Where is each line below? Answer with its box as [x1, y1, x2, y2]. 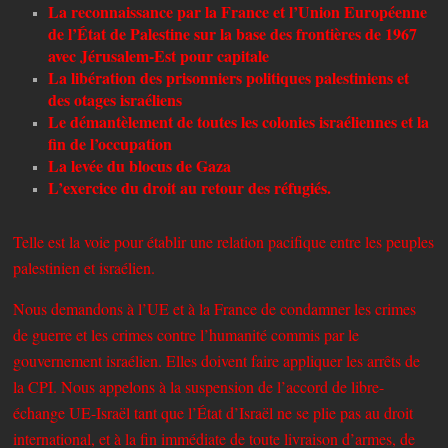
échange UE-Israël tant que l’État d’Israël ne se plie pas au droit [13, 401, 414, 423]
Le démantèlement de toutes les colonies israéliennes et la [48, 109, 430, 133]
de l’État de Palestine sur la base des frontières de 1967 [48, 21, 418, 45]
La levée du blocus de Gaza [48, 153, 232, 177]
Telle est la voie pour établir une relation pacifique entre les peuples [13, 230, 435, 252]
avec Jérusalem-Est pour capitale [48, 43, 270, 67]
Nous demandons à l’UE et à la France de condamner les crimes [13, 297, 417, 319]
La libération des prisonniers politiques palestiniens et [48, 65, 410, 89]
